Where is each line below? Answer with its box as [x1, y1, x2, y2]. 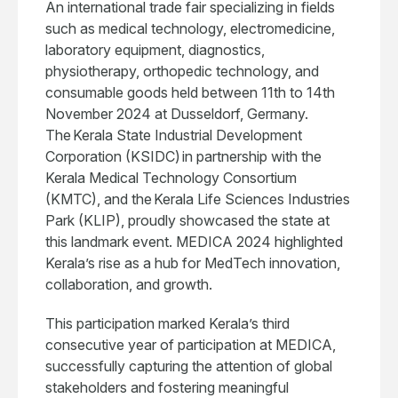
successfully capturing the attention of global [45, 357, 332, 375]
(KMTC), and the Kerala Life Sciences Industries [45, 190, 350, 208]
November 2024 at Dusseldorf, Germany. [45, 105, 308, 123]
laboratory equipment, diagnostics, [45, 41, 265, 59]
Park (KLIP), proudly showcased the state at [45, 211, 330, 229]
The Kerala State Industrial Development [45, 126, 302, 144]
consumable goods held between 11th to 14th [45, 84, 335, 101]
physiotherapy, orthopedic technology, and [45, 62, 319, 80]
